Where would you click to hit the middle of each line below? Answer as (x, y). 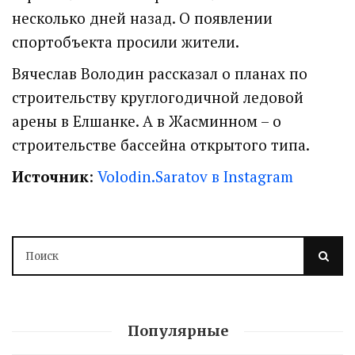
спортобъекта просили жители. (126, 42)
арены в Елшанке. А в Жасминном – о (147, 121)
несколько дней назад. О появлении (142, 18)
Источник (50, 177)
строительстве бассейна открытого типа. (161, 145)
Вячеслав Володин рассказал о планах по (160, 74)
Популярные (177, 331)
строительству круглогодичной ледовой (158, 97)
